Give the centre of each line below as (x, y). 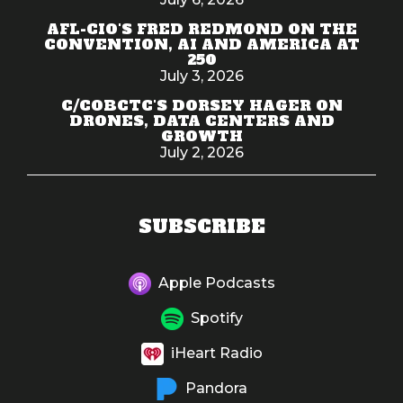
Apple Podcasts (216, 282)
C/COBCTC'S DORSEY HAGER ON (201, 105)
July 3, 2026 (201, 76)
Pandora (213, 388)
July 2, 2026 (201, 152)
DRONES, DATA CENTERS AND (201, 120)
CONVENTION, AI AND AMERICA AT (201, 44)
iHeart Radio (215, 353)
